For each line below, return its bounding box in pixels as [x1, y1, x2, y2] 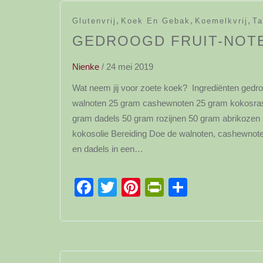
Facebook [93, 177, 177, 198]
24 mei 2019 [106, 62, 153, 72]
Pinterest [140, 177, 215, 198]
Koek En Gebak [121, 16, 190, 25]
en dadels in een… [72, 144, 143, 154]
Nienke [72, 62, 99, 72]
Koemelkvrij [195, 16, 248, 25]
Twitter [117, 177, 173, 198]
